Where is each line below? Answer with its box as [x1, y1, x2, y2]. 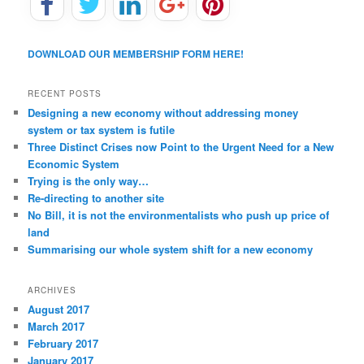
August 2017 [28, 301, 90, 317]
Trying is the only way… [28, 173, 149, 189]
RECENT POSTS [28, 88, 102, 100]
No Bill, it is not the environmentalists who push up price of [28, 207, 330, 223]
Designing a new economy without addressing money [28, 105, 299, 121]
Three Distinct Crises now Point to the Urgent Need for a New [28, 139, 335, 155]
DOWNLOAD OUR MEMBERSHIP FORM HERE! [28, 46, 245, 62]
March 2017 [28, 318, 85, 334]
